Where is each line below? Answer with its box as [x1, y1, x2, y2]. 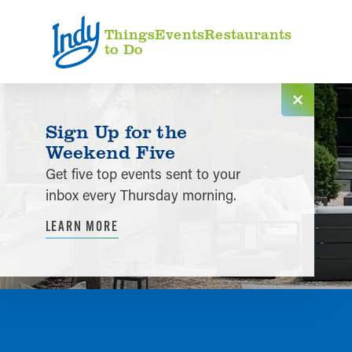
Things [104, 24, 156, 43]
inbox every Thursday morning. [45, 185, 236, 205]
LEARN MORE [45, 217, 119, 236]
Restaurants [204, 24, 292, 43]
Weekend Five [45, 138, 176, 164]
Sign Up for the [45, 118, 188, 144]
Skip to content [19, 16, 113, 35]
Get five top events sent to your [45, 164, 240, 184]
